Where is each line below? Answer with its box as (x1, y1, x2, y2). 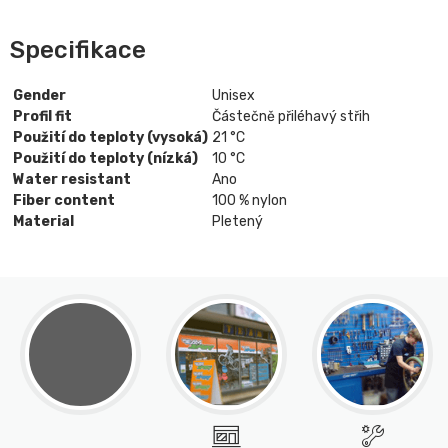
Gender (13, 86, 66, 104)
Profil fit (13, 107, 72, 125)
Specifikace (10, 35, 146, 64)
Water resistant (13, 170, 131, 188)
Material (13, 212, 74, 230)
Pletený (212, 212, 263, 230)
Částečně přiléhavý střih (212, 107, 370, 125)
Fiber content (13, 191, 115, 209)
